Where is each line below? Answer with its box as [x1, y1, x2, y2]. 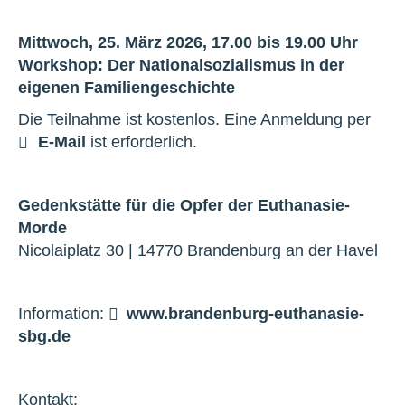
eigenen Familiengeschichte [18, 79, 235, 97]
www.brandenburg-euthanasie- [127, 305, 364, 323]
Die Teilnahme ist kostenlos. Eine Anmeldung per [18, 110, 371, 128]
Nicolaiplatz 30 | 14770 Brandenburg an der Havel [18, 241, 378, 259]
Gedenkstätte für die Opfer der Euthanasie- [18, 196, 350, 214]
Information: [18, 305, 108, 323]
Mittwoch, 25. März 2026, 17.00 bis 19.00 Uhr [18, 33, 358, 52]
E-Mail [38, 133, 86, 151]
